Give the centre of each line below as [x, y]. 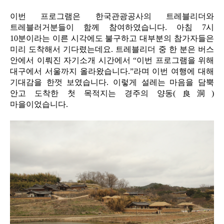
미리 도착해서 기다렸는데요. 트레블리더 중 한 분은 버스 [112, 49]
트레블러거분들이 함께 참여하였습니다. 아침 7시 [112, 27]
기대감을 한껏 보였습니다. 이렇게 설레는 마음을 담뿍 [112, 82]
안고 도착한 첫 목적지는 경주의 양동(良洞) [112, 93]
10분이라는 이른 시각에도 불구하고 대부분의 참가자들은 [112, 38]
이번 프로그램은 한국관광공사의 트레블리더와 [112, 16]
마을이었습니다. [39, 104]
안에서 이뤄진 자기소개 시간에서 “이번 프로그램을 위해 [112, 60]
